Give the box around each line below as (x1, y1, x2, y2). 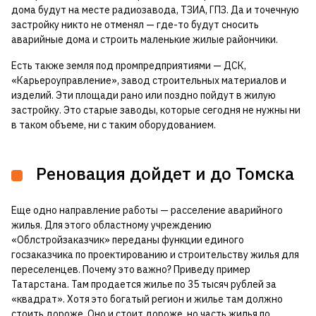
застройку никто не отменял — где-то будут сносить (11, 18, 259, 31)
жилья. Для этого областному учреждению (11, 218, 212, 231)
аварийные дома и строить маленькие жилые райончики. (11, 32, 278, 46)
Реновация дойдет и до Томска (36, 162, 294, 185)
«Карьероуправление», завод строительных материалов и (11, 73, 286, 87)
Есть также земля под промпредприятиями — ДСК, (11, 59, 246, 72)
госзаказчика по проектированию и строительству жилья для (11, 248, 299, 261)
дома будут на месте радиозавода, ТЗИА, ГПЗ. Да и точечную (11, 3, 299, 16)
